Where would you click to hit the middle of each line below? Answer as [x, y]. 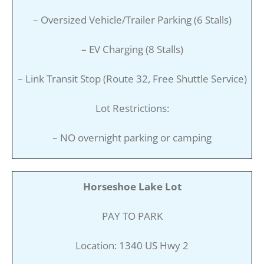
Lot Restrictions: [132, 108]
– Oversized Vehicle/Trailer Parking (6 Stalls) [132, 19]
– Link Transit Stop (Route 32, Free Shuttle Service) [132, 78]
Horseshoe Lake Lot [132, 186]
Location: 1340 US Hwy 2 [132, 245]
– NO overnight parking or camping [132, 137]
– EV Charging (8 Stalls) [132, 49]
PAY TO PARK [132, 216]
